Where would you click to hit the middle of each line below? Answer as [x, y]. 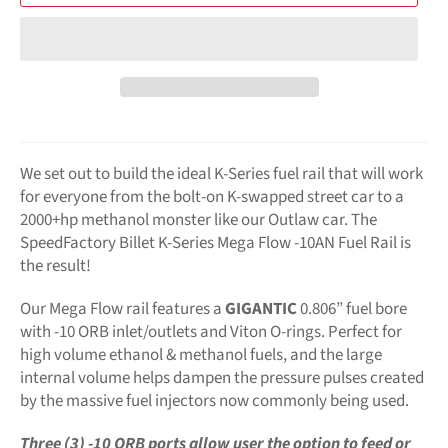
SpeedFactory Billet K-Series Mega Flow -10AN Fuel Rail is [215, 242]
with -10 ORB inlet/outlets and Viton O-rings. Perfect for [211, 331]
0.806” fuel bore [352, 308]
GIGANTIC [261, 308]
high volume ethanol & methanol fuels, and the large [201, 354]
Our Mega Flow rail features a [122, 308]
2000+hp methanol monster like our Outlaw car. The [198, 219]
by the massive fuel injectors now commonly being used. [214, 400]
